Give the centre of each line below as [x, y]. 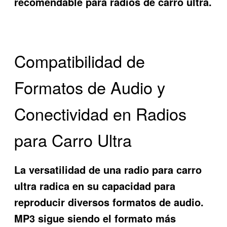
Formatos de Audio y [90, 87]
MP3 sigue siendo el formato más [95, 218]
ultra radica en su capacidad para [95, 186]
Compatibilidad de [80, 61]
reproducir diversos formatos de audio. [109, 202]
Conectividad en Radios [101, 113]
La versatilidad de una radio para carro [108, 170]
